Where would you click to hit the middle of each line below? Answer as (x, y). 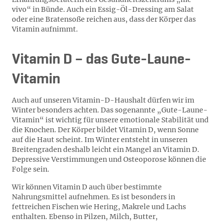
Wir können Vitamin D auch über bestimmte (87, 187)
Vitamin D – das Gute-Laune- (101, 60)
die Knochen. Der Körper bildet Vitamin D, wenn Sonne (105, 130)
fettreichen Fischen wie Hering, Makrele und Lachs (99, 207)
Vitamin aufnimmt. (45, 29)
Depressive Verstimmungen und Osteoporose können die (109, 159)
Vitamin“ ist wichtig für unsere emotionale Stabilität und (110, 120)
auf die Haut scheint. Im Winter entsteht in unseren (100, 140)
